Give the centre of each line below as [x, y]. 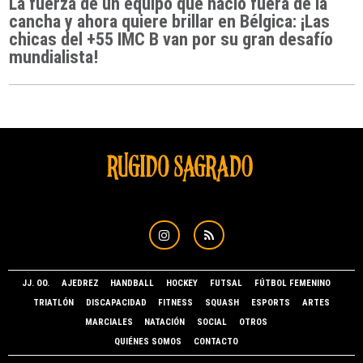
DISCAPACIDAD [116, 303]
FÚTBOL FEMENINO [292, 284]
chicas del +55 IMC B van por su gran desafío [171, 39]
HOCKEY [182, 284]
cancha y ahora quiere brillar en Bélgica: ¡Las [169, 21]
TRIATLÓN [53, 303]
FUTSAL [226, 284]
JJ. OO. [35, 284]
